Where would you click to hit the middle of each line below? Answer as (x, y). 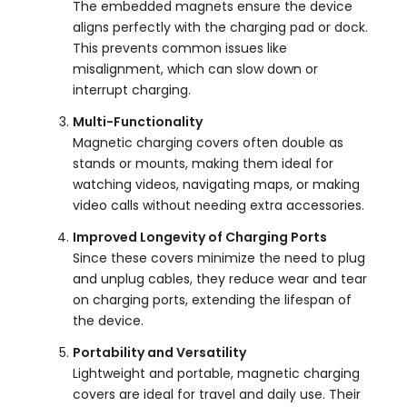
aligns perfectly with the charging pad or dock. (220, 28)
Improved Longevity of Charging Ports (200, 238)
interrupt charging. (132, 90)
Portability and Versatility (159, 353)
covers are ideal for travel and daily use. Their (217, 395)
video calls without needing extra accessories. (218, 206)
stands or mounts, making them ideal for (203, 164)
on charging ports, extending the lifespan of (212, 300)
